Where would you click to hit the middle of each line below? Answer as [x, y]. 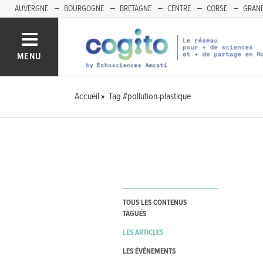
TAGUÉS [134, 214]
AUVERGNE [31, 9]
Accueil [87, 97]
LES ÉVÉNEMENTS [149, 252]
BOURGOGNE [84, 9]
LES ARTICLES [143, 233]
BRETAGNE [136, 9]
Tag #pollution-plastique [150, 97]
